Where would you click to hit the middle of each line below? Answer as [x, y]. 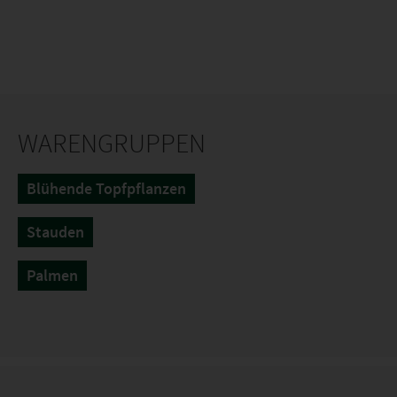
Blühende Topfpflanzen [106, 188]
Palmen [52, 275]
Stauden [55, 232]
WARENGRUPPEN [112, 143]
